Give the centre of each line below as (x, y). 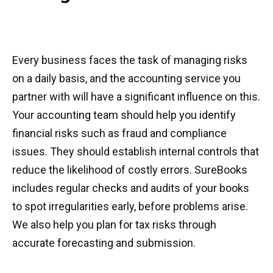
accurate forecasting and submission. (104, 243)
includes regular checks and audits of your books (131, 188)
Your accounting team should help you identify (124, 115)
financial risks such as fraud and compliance (119, 133)
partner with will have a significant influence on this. (136, 97)
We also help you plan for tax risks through (114, 225)
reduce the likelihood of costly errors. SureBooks (130, 170)
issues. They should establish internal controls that (136, 151)
